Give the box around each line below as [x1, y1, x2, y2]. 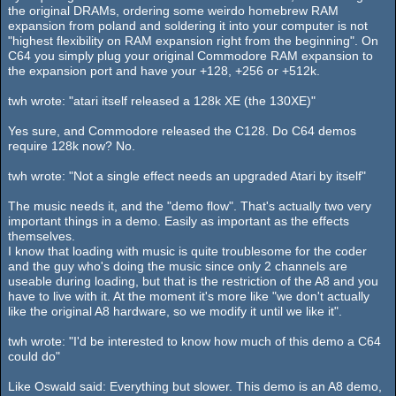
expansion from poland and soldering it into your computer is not [8, 19, 368, 34]
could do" [8, 349, 60, 364]
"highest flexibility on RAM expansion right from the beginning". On [8, 34, 378, 49]
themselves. [8, 229, 75, 244]
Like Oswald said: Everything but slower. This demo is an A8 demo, [8, 379, 382, 394]
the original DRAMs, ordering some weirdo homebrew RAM [8, 4, 339, 19]
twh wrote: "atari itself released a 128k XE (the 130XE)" [8, 94, 316, 109]
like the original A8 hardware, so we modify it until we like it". [8, 304, 342, 319]
